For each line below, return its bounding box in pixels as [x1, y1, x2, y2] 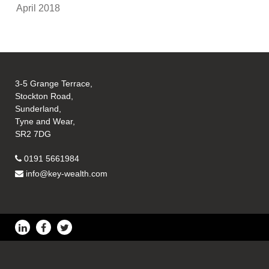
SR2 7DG [15, 129, 52, 139]
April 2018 [16, 2, 61, 13]
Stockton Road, [15, 91, 74, 101]
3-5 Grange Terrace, [15, 79, 93, 89]
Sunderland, [15, 104, 62, 114]
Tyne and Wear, [15, 116, 76, 127]
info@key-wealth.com [26, 169, 108, 179]
